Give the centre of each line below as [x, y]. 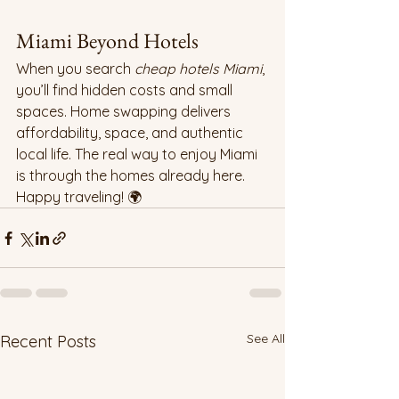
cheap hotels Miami [198, 69]
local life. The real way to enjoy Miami [138, 155]
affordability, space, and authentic [131, 133]
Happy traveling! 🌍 [79, 197]
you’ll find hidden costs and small [126, 90]
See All [266, 339]
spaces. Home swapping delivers [125, 112]
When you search [75, 69]
